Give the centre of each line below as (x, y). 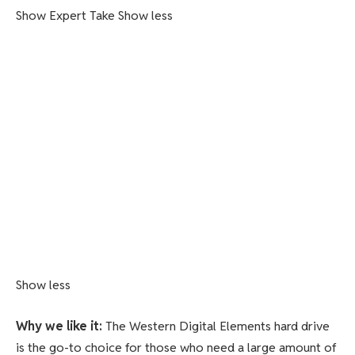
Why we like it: (61, 326)
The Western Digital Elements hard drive (218, 326)
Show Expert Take (65, 15)
